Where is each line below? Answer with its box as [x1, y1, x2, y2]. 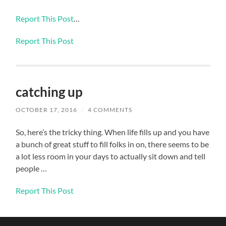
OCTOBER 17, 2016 [16, 106, 78, 114]
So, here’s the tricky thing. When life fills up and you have [16, 127, 210, 137]
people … [16, 163, 47, 174]
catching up [16, 84, 83, 100]
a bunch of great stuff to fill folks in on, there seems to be [16, 139, 209, 149]
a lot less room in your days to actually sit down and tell [16, 151, 206, 161]
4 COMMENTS [88, 106, 133, 114]
